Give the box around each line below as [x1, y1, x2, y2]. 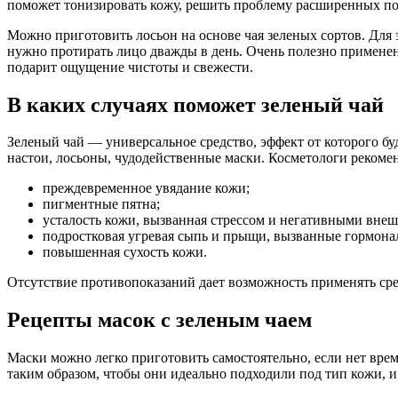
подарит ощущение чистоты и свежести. [7, 59, 253, 75]
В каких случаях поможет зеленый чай [7, 92, 384, 116]
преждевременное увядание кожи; [43, 180, 250, 196]
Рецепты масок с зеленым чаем [7, 308, 312, 332]
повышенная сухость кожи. [43, 244, 207, 260]
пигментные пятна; [43, 196, 160, 212]
